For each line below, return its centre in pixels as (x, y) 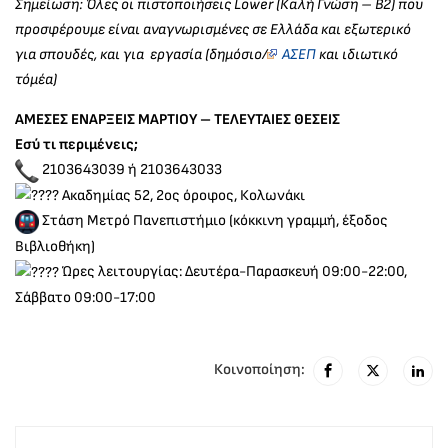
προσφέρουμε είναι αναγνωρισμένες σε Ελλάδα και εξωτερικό (213, 30)
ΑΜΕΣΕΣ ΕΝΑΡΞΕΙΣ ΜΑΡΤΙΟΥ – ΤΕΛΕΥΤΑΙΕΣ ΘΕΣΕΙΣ (177, 120)
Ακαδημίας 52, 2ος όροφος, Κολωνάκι (182, 195)
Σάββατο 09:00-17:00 (85, 297)
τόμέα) (36, 80)
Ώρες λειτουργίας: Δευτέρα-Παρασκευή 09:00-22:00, (233, 271)
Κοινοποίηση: (259, 370)
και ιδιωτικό (356, 55)
